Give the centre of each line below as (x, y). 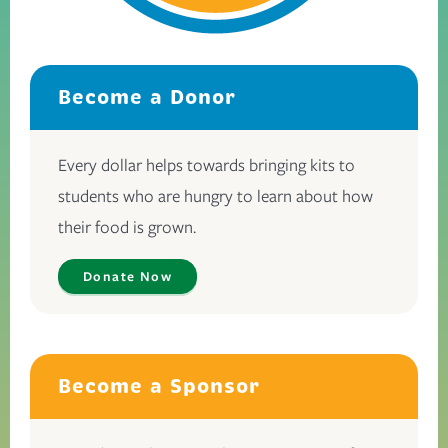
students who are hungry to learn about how (215, 195)
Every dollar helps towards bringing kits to (206, 164)
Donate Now (127, 276)
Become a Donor (147, 97)
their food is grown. (129, 226)
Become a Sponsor (159, 386)
